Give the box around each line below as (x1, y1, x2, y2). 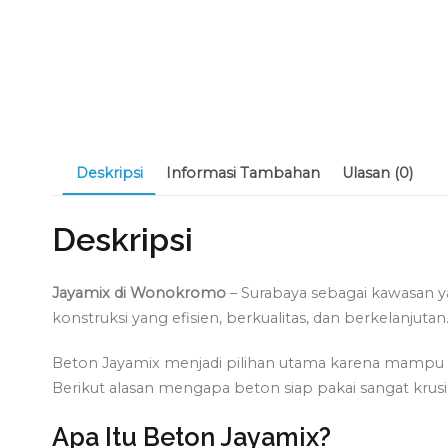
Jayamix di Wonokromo (52, 284, 226, 303)
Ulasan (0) (342, 163, 414, 182)
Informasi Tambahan (165, 163, 320, 182)
